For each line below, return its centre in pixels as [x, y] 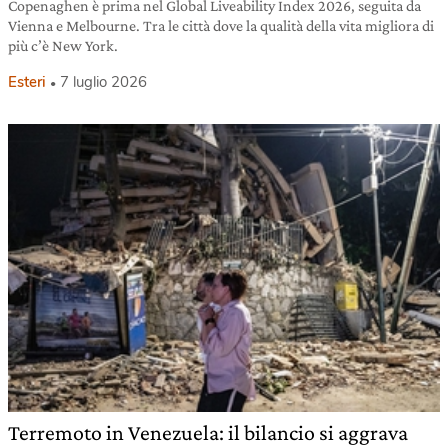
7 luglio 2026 [103, 81]
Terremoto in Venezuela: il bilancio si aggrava [208, 432]
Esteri [27, 81]
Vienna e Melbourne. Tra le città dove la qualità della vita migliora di [221, 25]
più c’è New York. [63, 45]
